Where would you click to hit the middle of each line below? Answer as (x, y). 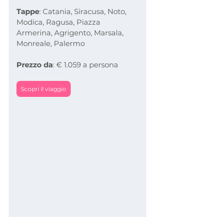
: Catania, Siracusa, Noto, (84, 11)
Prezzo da (35, 64)
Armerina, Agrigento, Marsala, (71, 32)
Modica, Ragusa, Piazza (59, 22)
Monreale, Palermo (51, 43)
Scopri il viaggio (44, 89)
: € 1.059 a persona (85, 64)
